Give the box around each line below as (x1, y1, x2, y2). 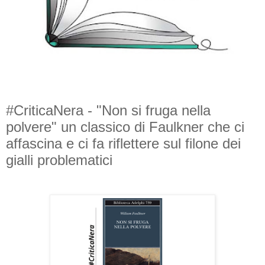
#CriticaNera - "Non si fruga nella (6, 102, 211, 119)
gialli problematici (6, 152, 112, 169)
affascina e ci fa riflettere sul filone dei (6, 135, 241, 152)
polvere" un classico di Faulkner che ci (6, 119, 244, 135)
